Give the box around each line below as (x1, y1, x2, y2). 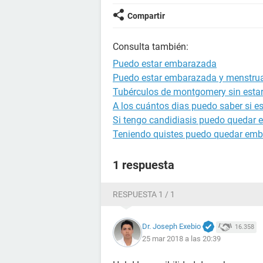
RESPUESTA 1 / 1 (113, 190, 175, 199)
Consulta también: (113, 41, 188, 52)
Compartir (127, 11, 165, 21)
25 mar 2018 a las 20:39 (142, 234, 221, 244)
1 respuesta (113, 158, 174, 172)
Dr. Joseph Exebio (142, 221, 201, 231)
